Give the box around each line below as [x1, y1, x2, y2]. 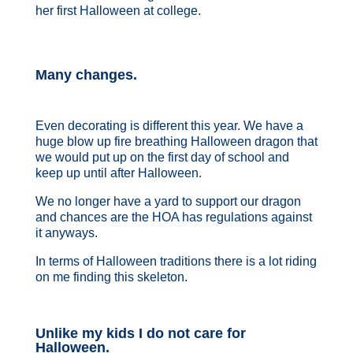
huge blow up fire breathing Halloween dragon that [35, 134, 318, 148]
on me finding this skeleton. [35, 269, 191, 284]
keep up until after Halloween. [35, 165, 202, 180]
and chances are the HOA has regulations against [35, 210, 312, 224]
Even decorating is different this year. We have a [35, 118, 303, 132]
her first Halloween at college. [35, 3, 201, 17]
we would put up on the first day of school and [35, 150, 289, 164]
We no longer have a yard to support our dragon [35, 194, 301, 208]
